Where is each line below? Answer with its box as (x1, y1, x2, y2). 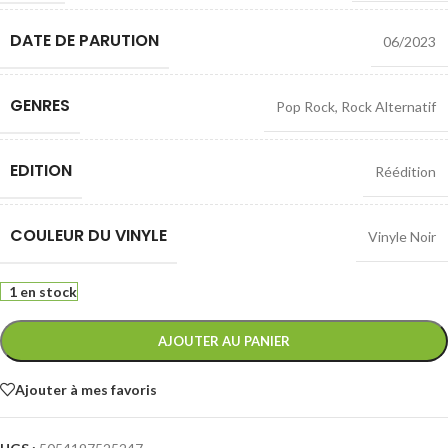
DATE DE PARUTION (10, 29, 159, 53)
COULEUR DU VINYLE (10, 224, 167, 248)
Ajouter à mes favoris (15, 380, 157, 398)
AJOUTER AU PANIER (158, 333, 290, 350)
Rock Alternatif (341, 98, 436, 116)
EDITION (10, 159, 72, 183)
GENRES (10, 94, 70, 118)
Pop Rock (276, 98, 335, 116)
